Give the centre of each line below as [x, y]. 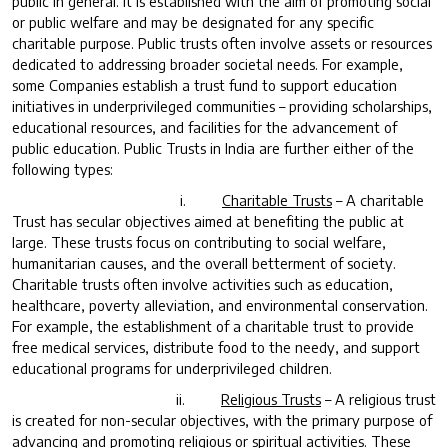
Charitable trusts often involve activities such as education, [202, 283]
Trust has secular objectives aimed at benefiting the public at [208, 220]
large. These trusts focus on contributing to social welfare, [199, 241]
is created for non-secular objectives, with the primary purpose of [222, 419]
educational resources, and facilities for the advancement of [204, 126]
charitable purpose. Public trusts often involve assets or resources [222, 42]
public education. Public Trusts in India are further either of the [213, 147]
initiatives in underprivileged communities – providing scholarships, [222, 105]
